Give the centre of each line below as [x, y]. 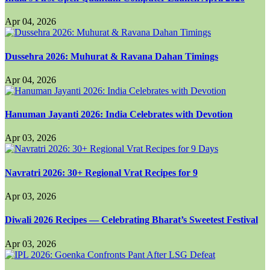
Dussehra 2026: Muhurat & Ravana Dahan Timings [111, 56]
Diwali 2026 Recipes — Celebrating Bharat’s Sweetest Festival [131, 220]
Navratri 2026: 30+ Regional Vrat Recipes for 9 [101, 172]
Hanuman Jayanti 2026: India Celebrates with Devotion [119, 115]
